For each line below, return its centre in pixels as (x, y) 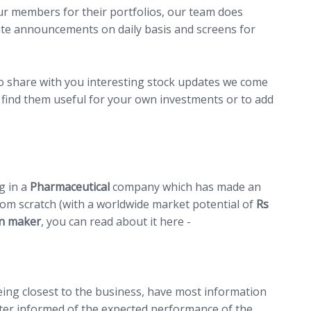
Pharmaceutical (70, 187)
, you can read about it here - (117, 222)
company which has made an (186, 187)
